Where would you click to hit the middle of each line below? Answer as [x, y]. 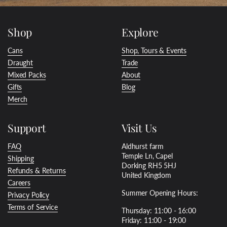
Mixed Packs [27, 74]
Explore [140, 32]
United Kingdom [147, 175]
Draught [21, 62]
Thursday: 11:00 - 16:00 [159, 210]
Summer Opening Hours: [160, 193]
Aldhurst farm [143, 146]
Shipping [21, 158]
